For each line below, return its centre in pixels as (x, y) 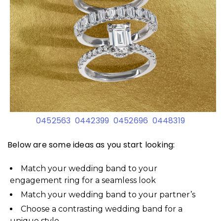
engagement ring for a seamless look (83, 181)
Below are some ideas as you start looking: (91, 145)
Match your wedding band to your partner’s (108, 195)
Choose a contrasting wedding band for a (102, 209)
